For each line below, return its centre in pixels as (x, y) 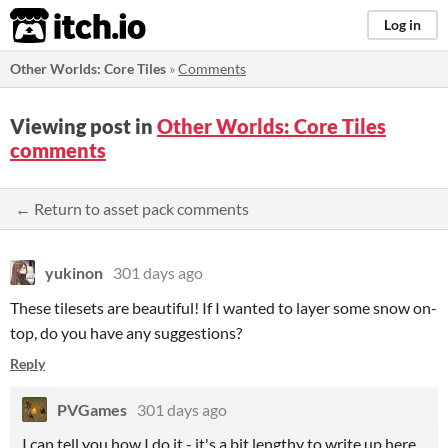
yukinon (74, 272)
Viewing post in (83, 126)
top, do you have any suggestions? (126, 332)
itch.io (53, 26)
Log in (402, 24)
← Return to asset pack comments (132, 208)
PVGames (92, 409)
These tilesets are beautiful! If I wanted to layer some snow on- (223, 307)
